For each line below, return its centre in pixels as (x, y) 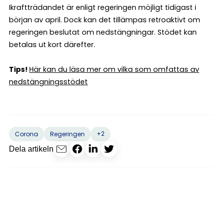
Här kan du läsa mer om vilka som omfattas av (114, 69)
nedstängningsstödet (48, 82)
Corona (27, 134)
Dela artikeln (31, 149)
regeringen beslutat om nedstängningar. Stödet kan (103, 32)
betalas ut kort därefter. (52, 44)
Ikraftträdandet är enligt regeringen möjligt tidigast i (103, 7)
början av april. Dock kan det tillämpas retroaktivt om (105, 20)
